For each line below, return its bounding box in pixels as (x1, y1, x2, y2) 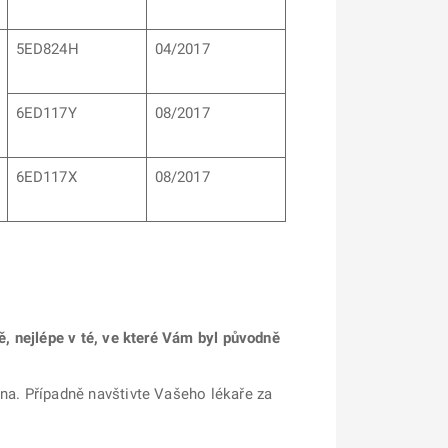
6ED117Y (15, 104, 77, 122)
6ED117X (15, 168, 77, 186)
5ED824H (15, 40, 79, 58)
